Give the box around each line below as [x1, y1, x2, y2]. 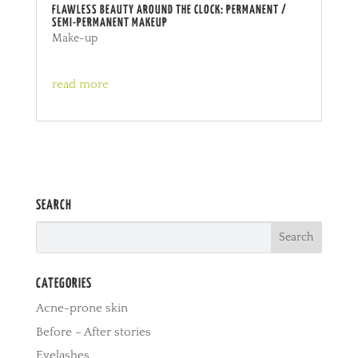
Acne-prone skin [35, 301, 128, 316]
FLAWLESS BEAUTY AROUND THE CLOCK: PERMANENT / [51, 4, 287, 17]
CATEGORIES [35, 277, 92, 292]
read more [51, 78, 109, 92]
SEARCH [35, 199, 72, 213]
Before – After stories [35, 324, 151, 339]
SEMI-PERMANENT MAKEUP [51, 17, 168, 30]
